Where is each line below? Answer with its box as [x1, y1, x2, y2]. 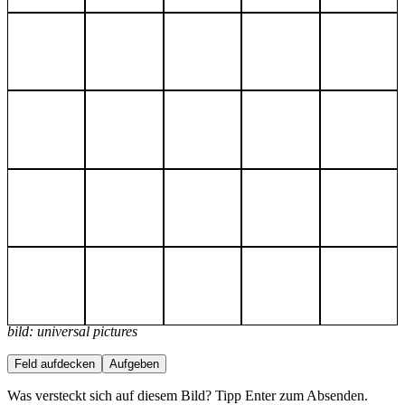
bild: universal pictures [7, 324, 137, 340]
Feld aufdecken [14, 357, 95, 372]
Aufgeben [109, 357, 159, 372]
